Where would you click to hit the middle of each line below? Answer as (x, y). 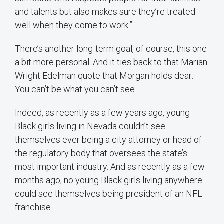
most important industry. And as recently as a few (110, 167)
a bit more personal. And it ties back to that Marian (111, 62)
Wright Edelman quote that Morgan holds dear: (104, 76)
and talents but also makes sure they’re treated (105, 12)
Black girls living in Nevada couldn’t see (90, 126)
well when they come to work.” (74, 25)
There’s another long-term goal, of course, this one (111, 49)
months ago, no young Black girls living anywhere (109, 180)
